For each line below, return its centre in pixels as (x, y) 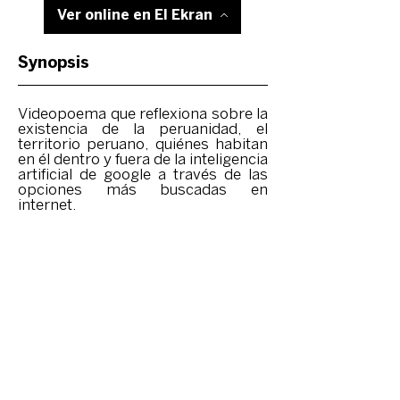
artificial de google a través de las (143, 175)
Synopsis (54, 63)
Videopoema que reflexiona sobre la (143, 115)
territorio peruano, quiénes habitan (143, 145)
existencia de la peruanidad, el (143, 130)
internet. (47, 206)
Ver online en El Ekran (134, 15)
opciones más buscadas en (143, 191)
